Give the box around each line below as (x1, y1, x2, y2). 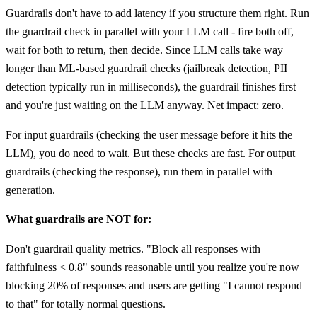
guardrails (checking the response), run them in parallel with (6, 165, 272, 178)
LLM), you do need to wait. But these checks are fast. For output (6, 146, 295, 159)
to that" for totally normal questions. (6, 297, 166, 310)
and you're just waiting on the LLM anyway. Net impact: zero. (6, 99, 284, 112)
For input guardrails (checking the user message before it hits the (6, 128, 292, 141)
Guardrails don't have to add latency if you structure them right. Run (6, 7, 309, 20)
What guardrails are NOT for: (6, 213, 151, 226)
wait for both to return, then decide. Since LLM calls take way (6, 44, 283, 57)
